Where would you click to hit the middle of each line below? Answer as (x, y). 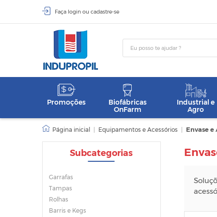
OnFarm (127, 109)
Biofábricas (127, 102)
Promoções (66, 102)
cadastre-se (105, 12)
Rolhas (59, 199)
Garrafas (61, 177)
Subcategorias (101, 153)
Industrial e (196, 102)
